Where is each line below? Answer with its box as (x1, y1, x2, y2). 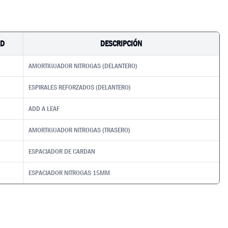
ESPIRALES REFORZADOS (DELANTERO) (28, 82, 131, 92)
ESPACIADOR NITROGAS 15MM (28, 168, 110, 177)
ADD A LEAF (28, 104, 60, 113)
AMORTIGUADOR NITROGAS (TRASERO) (28, 125, 131, 134)
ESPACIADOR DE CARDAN (28, 147, 96, 156)
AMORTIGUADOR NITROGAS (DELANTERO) (28, 61, 138, 70)
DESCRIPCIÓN (100, 38, 142, 49)
